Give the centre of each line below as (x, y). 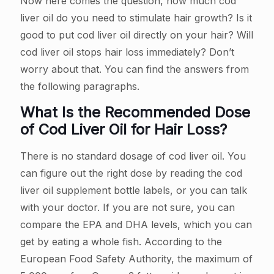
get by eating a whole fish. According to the (121, 242)
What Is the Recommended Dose (135, 113)
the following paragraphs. (80, 87)
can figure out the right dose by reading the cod (131, 173)
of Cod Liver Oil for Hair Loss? (124, 130)
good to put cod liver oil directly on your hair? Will (137, 35)
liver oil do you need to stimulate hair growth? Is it (136, 18)
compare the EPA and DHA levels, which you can (136, 225)
